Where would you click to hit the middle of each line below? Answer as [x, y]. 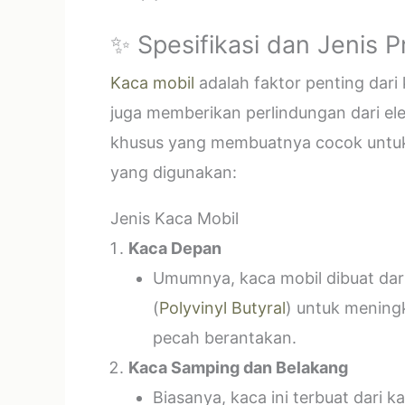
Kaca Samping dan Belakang [238, 367]
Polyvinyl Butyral [222, 308]
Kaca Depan [175, 248]
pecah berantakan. [225, 338]
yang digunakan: [174, 172]
